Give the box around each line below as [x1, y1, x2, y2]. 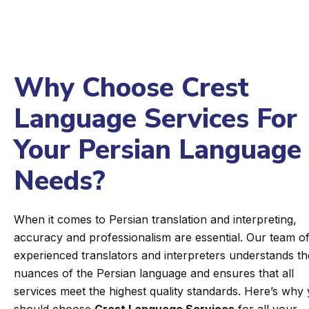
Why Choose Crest [14, 69, 249, 106]
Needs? [14, 162, 106, 199]
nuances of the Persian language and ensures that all [14, 266, 294, 280]
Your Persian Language [14, 131, 301, 168]
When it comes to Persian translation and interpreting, [14, 212, 297, 226]
